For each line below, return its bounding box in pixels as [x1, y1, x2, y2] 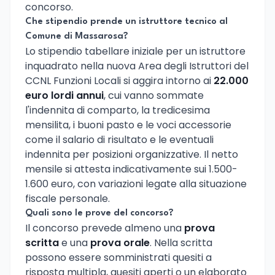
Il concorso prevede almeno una [25, 220, 184, 235]
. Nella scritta [150, 235, 212, 250]
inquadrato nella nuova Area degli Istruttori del [25, 58, 249, 73]
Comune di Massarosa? [25, 31, 128, 41]
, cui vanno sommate [104, 88, 204, 103]
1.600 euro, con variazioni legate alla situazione [25, 176, 247, 191]
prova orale [90, 235, 150, 250]
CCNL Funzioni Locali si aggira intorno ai [25, 73, 214, 88]
